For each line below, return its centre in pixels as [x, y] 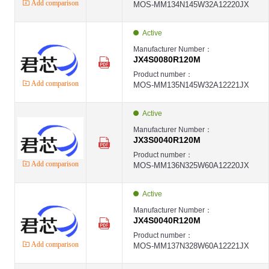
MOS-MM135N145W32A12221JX [191, 85]
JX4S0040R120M [167, 220]
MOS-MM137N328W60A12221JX [191, 246]
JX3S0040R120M [167, 140]
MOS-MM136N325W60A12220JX [191, 165]
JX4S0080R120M [167, 59]
